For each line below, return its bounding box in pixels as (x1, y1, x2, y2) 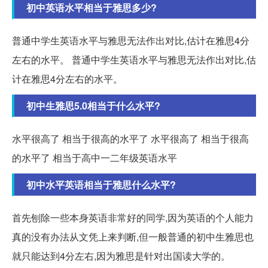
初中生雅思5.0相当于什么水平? (26, 99, 160, 113)
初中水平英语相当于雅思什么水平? (26, 178, 176, 192)
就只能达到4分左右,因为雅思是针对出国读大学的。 (12, 249, 230, 263)
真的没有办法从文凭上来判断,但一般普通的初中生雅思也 (12, 230, 254, 244)
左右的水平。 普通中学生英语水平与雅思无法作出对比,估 (12, 53, 256, 67)
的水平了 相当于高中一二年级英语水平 (12, 151, 177, 165)
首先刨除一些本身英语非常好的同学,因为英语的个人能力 (12, 211, 254, 225)
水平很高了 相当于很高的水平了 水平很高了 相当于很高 (12, 132, 249, 146)
